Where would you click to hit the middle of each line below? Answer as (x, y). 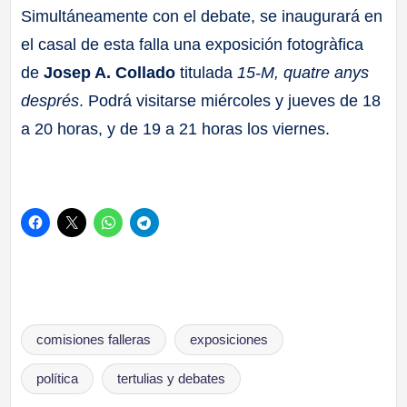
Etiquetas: (61, 331)
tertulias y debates (171, 379)
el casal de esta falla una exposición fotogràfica (193, 44)
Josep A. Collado (110, 72)
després (50, 100)
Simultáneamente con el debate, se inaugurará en (202, 16)
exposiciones (228, 340)
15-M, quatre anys (303, 72)
